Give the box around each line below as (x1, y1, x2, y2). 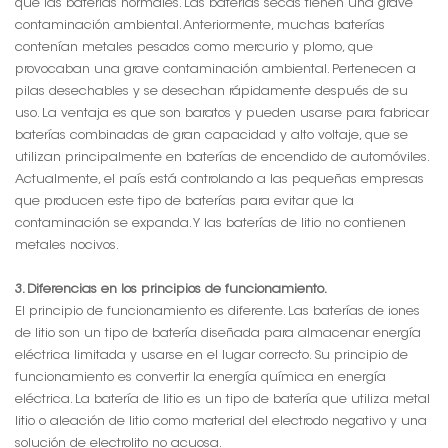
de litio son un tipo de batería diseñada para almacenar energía (15, 326, 421, 340)
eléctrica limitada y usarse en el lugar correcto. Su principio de (15, 348, 408, 362)
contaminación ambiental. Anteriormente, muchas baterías (15, 18, 385, 32)
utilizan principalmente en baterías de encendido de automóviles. (15, 150, 428, 164)
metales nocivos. (15, 238, 119, 252)
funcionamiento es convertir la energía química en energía (15, 370, 386, 384)
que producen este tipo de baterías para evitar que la (15, 194, 354, 208)
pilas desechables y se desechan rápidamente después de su (15, 84, 408, 98)
